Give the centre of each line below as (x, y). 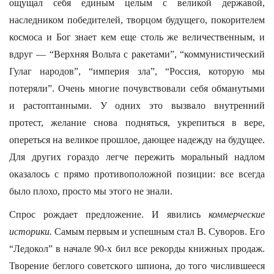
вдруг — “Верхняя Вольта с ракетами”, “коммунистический (137, 54)
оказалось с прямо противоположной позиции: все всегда (137, 174)
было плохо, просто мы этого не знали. (91, 191)
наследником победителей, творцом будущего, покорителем (137, 20)
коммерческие (237, 214)
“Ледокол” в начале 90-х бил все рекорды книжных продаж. (137, 249)
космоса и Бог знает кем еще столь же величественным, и (137, 37)
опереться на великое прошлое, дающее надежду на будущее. (137, 140)
